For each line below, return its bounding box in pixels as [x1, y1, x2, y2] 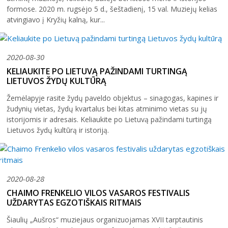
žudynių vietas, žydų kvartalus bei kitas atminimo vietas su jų [7, 103, 207, 113]
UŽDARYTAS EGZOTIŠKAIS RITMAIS [7, 196, 141, 208]
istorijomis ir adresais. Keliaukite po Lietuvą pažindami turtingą [7, 114, 212, 124]
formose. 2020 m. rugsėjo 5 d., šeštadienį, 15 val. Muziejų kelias [7, 4, 217, 14]
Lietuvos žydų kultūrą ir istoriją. [7, 125, 109, 135]
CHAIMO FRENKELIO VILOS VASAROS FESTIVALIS [7, 187, 190, 198]
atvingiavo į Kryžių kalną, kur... [7, 15, 105, 25]
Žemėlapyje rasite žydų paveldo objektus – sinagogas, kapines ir [7, 93, 218, 103]
